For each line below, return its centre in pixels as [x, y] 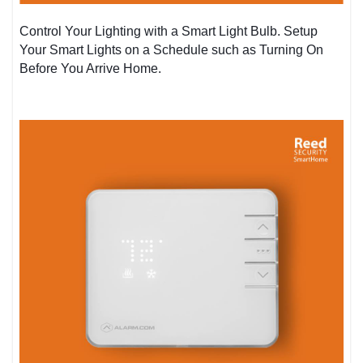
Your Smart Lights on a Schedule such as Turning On [172, 49]
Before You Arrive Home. [91, 68]
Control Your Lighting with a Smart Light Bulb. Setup [169, 31]
